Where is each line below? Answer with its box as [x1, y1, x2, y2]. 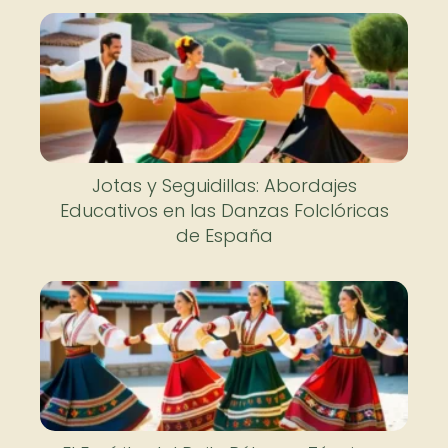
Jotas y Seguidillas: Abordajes [91, 172, 357, 198]
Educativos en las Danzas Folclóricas [59, 197, 389, 223]
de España [175, 222, 273, 248]
